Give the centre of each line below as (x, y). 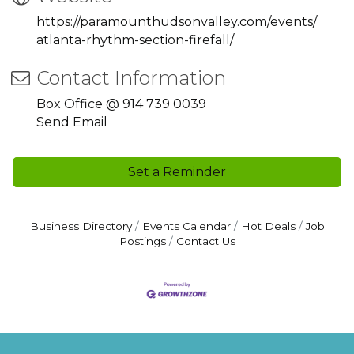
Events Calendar (186, 226)
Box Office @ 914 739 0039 (121, 104)
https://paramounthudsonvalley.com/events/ (177, 22)
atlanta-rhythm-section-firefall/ (135, 40)
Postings (142, 241)
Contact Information (131, 78)
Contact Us (205, 241)
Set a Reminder (177, 172)
